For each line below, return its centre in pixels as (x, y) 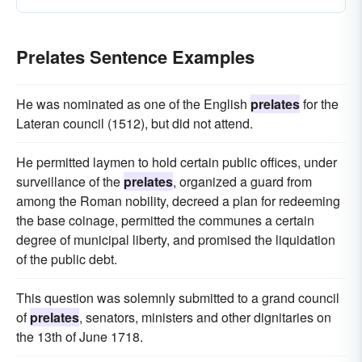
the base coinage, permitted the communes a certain (165, 220)
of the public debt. (67, 259)
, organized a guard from (242, 181)
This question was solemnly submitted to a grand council (178, 298)
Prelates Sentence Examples (135, 57)
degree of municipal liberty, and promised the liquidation (176, 240)
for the (319, 104)
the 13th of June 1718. (80, 337)
